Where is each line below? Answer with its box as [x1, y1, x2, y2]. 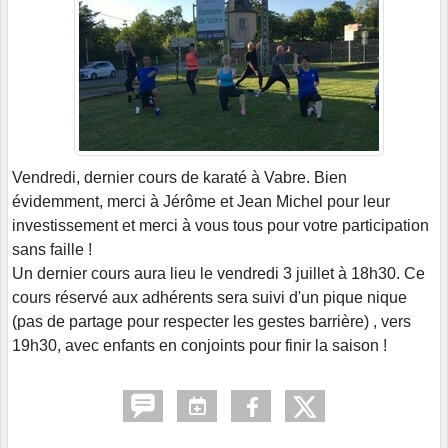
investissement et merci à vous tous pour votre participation [12, 216, 429, 234]
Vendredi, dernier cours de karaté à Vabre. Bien [12, 168, 347, 186]
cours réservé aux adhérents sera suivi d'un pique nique [12, 288, 407, 306]
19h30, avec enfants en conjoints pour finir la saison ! [12, 336, 387, 354]
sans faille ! [12, 240, 92, 258]
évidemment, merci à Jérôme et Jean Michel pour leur [12, 192, 390, 210]
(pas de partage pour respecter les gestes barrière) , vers [12, 312, 411, 330]
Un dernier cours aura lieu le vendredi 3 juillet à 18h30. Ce [12, 264, 425, 282]
